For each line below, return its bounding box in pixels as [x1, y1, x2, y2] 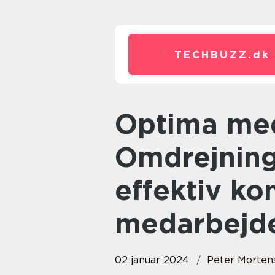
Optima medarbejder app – [115, 107, 137, 141]
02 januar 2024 [115, 254, 189, 266]
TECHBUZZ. [174, 48, 253, 61]
